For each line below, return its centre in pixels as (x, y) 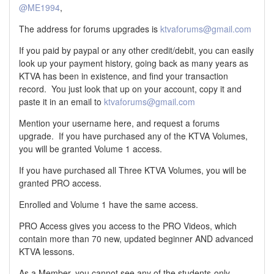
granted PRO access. (60, 183)
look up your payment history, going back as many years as (134, 63)
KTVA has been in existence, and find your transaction (124, 76)
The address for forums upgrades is (90, 29)
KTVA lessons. (48, 252)
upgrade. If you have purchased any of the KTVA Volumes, (133, 136)
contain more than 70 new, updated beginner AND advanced (136, 239)
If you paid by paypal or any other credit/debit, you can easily (136, 50)
